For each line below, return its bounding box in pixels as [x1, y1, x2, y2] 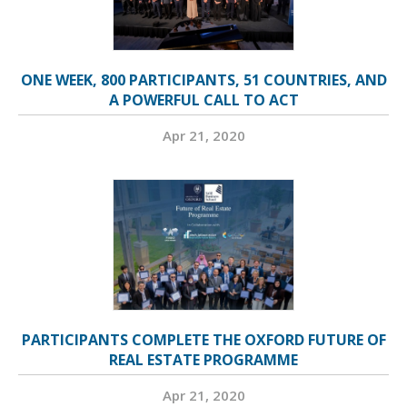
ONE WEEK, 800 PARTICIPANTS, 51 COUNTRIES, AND [20, 70, 387, 90]
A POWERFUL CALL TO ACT [108, 90, 299, 110]
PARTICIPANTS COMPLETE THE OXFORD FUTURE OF [21, 330, 386, 350]
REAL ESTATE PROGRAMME [109, 350, 298, 370]
